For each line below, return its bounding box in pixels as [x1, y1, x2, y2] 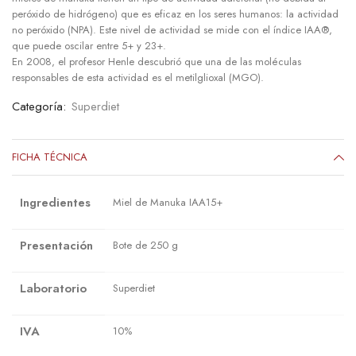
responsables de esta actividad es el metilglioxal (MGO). [12, 69, 264, 85]
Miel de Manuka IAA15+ [113, 194, 222, 210]
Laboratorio [20, 279, 87, 297]
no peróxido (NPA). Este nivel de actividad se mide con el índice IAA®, [12, 21, 332, 37]
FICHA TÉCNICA [12, 149, 87, 164]
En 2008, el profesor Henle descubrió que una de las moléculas [12, 53, 301, 69]
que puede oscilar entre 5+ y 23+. [12, 37, 166, 53]
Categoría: [12, 97, 69, 115]
